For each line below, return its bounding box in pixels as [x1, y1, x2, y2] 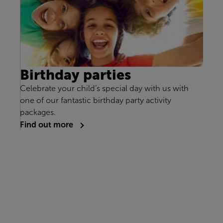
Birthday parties [20, 66, 131, 83]
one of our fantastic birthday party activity [20, 96, 171, 105]
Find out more [20, 119, 75, 129]
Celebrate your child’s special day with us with [20, 84, 189, 93]
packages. [20, 108, 56, 116]
